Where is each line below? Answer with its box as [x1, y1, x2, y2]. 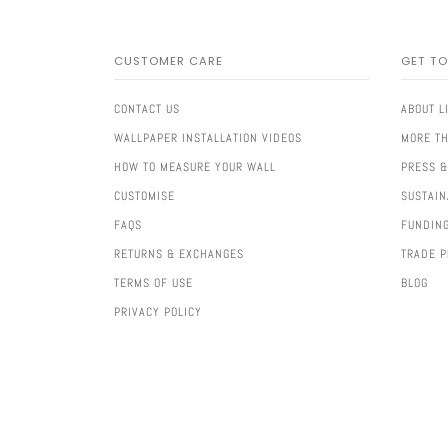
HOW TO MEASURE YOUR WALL [114, 159, 276, 176]
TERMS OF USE [114, 275, 193, 292]
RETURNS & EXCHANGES [114, 246, 244, 263]
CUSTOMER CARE [114, 53, 223, 70]
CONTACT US [114, 101, 180, 118]
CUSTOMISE [114, 188, 175, 205]
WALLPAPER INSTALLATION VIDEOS [114, 130, 302, 147]
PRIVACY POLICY [114, 304, 202, 321]
